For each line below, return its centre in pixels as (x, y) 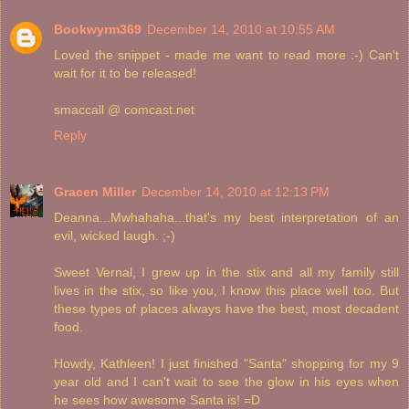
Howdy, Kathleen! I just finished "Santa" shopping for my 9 (226, 363)
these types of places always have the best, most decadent (226, 308)
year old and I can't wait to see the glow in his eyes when (226, 381)
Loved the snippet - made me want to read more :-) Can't (226, 54)
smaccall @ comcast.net (124, 109)
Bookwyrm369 (98, 29)
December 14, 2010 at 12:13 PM (236, 191)
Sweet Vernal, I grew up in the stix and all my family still (226, 272)
